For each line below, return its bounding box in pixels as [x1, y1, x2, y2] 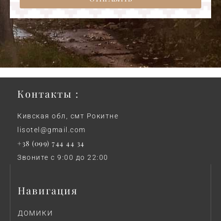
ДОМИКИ [18, 209, 53, 218]
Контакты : [17, 87, 79, 101]
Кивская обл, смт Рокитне [17, 112, 118, 120]
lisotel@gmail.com [17, 126, 86, 134]
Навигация [18, 184, 78, 197]
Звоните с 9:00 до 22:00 [17, 153, 109, 162]
